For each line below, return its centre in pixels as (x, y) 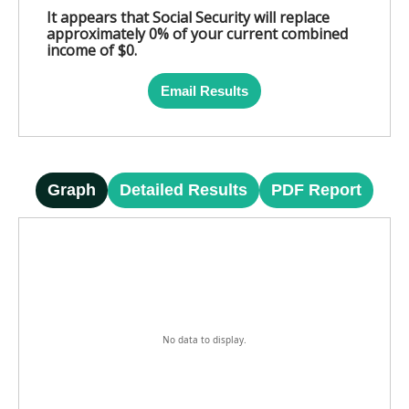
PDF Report (316, 190)
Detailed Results (184, 190)
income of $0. (92, 50)
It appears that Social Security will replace (188, 17)
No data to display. (204, 340)
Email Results (204, 91)
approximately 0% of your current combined (197, 34)
